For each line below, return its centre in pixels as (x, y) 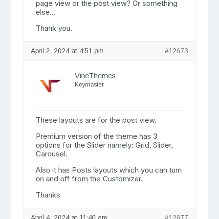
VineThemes (95, 76)
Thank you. (54, 28)
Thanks (48, 195)
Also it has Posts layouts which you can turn (109, 170)
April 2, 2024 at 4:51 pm (67, 51)
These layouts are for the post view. (96, 120)
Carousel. (51, 154)
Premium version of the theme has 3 (96, 136)
